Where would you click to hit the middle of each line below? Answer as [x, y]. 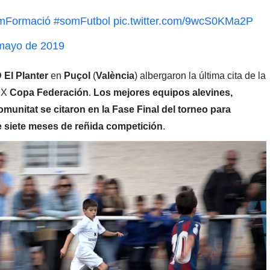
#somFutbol [82, 21]
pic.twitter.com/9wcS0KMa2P [184, 21]
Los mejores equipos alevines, [163, 92]
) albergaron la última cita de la [200, 75]
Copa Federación [49, 92]
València [115, 75]
